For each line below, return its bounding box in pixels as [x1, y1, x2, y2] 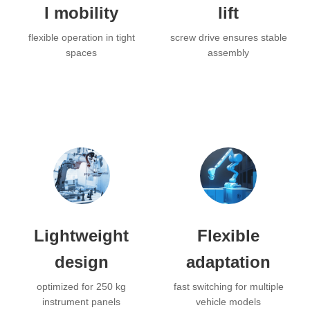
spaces [66, 47, 98, 59]
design [54, 253, 109, 272]
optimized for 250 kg [37, 281, 127, 293]
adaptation [186, 253, 271, 272]
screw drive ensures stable [170, 32, 287, 44]
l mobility [44, 3, 119, 23]
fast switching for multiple [173, 281, 284, 293]
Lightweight [34, 226, 129, 246]
